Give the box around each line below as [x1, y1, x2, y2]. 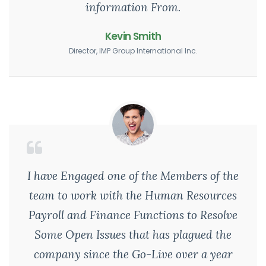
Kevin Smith [104, 29, 161, 43]
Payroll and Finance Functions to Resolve [28, 208, 237, 222]
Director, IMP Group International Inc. [68, 46, 198, 56]
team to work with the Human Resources [29, 188, 237, 202]
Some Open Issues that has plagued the [34, 227, 232, 242]
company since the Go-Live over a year [33, 247, 233, 261]
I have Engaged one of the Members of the [27, 169, 239, 183]
